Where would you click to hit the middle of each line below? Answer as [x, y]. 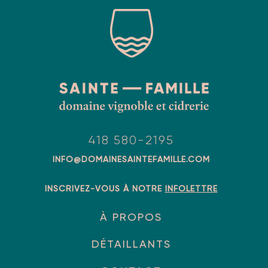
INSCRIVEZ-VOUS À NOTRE [105, 189]
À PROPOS [131, 217]
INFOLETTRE [191, 189]
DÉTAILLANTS [131, 244]
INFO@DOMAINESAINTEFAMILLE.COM [131, 159]
